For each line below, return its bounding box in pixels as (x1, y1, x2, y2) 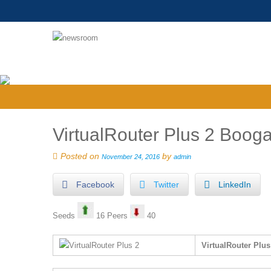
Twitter (154, 180, 179, 189)
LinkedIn (218, 180, 251, 189)
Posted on (60, 151, 102, 161)
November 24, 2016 (102, 153, 160, 160)
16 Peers (94, 211, 130, 220)
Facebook (76, 180, 114, 189)
